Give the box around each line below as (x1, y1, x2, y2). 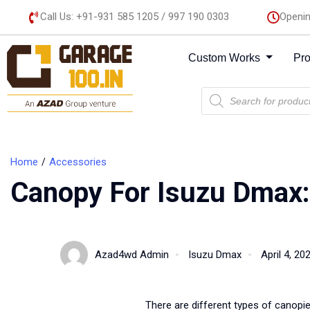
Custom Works (188, 52, 264, 64)
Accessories (49, 156, 107, 168)
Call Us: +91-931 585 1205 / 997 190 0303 (40, 10, 229, 23)
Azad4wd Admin (95, 248, 169, 261)
